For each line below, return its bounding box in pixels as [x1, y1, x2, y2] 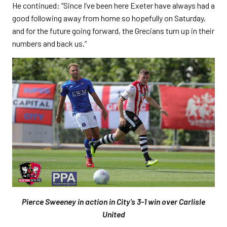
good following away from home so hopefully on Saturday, [12, 13, 206, 23]
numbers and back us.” [12, 39, 87, 48]
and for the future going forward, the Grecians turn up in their [12, 26, 214, 35]
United [102, 209, 125, 219]
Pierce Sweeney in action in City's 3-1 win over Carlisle [22, 197, 205, 207]
